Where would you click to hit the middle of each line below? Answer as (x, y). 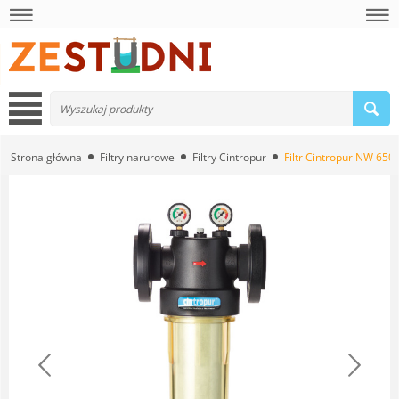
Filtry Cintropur (229, 157)
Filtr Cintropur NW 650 (339, 157)
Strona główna (46, 157)
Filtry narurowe (137, 157)
